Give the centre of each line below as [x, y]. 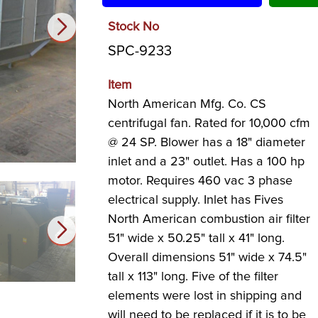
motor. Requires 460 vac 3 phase [200, 181]
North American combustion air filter [209, 219]
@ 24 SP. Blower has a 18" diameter [206, 143]
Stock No [133, 27]
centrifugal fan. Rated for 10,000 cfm [209, 124]
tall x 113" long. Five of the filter [193, 277]
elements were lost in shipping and [204, 296]
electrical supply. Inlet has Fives [195, 200]
